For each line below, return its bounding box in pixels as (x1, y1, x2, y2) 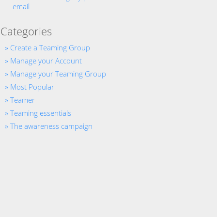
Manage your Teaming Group (10, 69, 106, 78)
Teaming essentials (10, 108, 71, 118)
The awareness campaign (10, 121, 93, 131)
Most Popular (10, 82, 54, 92)
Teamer (10, 95, 35, 105)
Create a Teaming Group (10, 43, 90, 52)
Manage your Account (10, 56, 82, 65)
